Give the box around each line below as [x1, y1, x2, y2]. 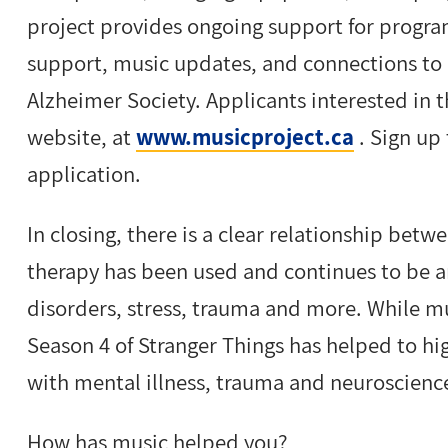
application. [27, 159, 147, 190]
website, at [27, 122, 137, 153]
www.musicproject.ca [136, 122, 355, 153]
